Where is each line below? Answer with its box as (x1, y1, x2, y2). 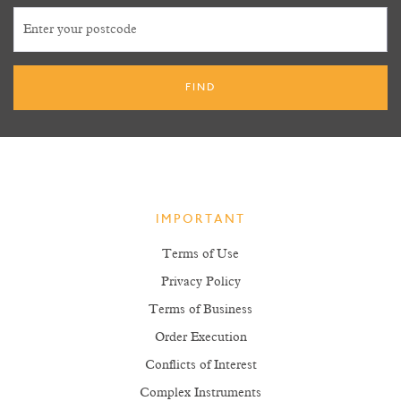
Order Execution (154, 331, 247, 344)
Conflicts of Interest (144, 359, 257, 371)
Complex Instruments (140, 387, 261, 399)
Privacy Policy (160, 276, 241, 288)
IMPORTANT (156, 214, 245, 226)
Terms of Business (149, 303, 252, 316)
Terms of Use (162, 248, 239, 260)
